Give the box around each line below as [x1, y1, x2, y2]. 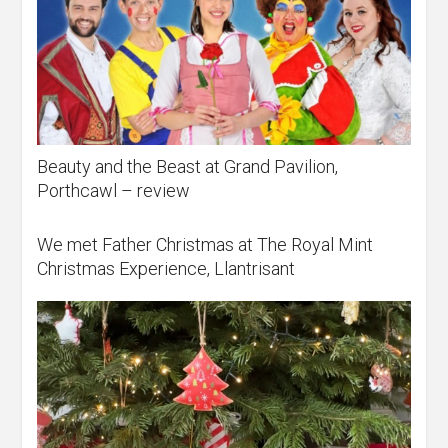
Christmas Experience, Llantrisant [37, 258, 296, 280]
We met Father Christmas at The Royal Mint [37, 234, 374, 256]
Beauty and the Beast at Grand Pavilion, [37, 156, 339, 178]
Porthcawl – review [37, 180, 191, 202]
